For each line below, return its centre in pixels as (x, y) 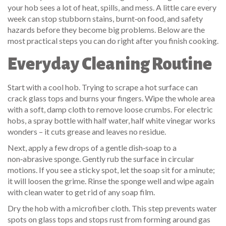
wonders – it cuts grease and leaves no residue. (87, 131)
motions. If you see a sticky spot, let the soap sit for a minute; (111, 170)
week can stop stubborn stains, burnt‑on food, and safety (105, 18)
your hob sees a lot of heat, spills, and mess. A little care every (112, 7)
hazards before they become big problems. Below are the (106, 30)
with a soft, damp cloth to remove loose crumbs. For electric (110, 109)
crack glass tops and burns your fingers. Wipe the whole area (111, 98)
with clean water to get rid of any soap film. (81, 192)
